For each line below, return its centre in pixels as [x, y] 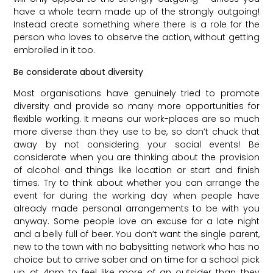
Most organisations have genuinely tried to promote [136, 94]
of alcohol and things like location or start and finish [136, 170]
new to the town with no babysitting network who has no [136, 247]
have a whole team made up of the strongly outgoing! [136, 12]
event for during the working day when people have [136, 196]
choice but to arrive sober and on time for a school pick [136, 260]
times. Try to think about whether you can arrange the [136, 183]
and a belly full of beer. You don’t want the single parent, [136, 234]
